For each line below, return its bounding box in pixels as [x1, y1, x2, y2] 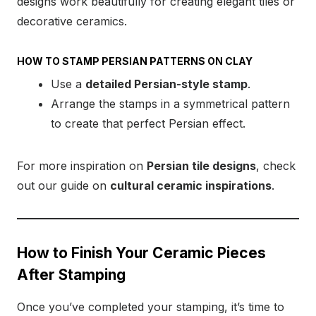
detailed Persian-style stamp [85, 77, 248, 92]
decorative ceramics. [17, 14, 127, 29]
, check [256, 159, 296, 174]
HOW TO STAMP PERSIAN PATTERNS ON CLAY [17, 55, 253, 68]
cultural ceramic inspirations [110, 178, 272, 193]
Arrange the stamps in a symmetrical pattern [51, 97, 290, 111]
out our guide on [17, 178, 110, 193]
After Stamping [17, 266, 126, 284]
